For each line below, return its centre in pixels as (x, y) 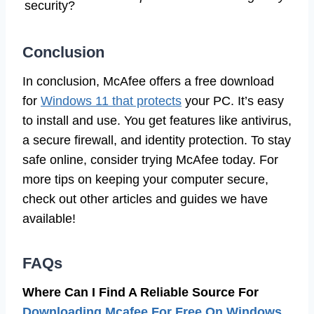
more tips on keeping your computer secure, (145, 179)
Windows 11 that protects (111, 101)
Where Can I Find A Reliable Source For (141, 292)
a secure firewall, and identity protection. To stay (157, 140)
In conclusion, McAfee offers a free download (148, 81)
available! (49, 218)
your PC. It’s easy (233, 101)
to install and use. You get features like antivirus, (157, 120)
